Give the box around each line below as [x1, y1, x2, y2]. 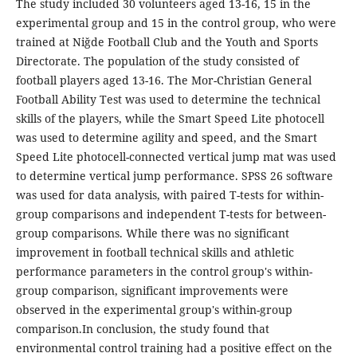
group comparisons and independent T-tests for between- [15, 206, 326, 222]
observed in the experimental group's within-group [15, 302, 292, 318]
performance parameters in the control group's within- [15, 264, 312, 280]
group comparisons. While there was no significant [15, 226, 289, 241]
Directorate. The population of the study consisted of [15, 53, 299, 69]
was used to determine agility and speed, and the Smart [15, 130, 317, 146]
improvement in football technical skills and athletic [15, 245, 294, 261]
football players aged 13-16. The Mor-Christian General [15, 73, 312, 88]
